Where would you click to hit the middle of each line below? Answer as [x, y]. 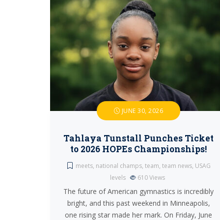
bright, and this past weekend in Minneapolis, [138, 203]
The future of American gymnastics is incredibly [138, 191]
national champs [119, 166]
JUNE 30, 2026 [142, 111]
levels [118, 178]
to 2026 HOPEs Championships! [138, 149]
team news [177, 166]
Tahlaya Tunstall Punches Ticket [138, 138]
